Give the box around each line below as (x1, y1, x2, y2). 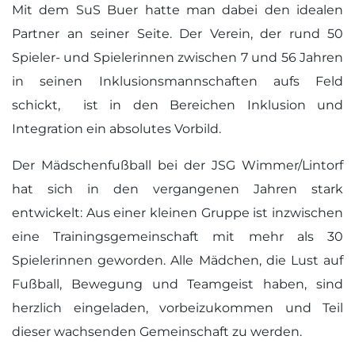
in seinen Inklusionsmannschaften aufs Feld (12, 74, 343, 89)
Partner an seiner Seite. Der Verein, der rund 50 (12, 26, 343, 41)
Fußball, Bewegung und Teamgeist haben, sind (12, 277, 343, 292)
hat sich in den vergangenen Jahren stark (12, 181, 343, 197)
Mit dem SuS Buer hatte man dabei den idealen (12, 2, 343, 17)
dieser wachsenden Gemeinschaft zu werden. (12, 324, 302, 339)
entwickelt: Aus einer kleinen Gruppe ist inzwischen (12, 205, 343, 220)
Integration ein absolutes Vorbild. (12, 121, 221, 136)
